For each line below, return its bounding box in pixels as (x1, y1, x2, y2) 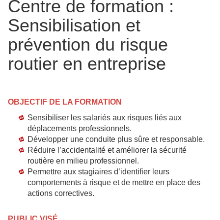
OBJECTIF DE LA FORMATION (8, 98, 122, 106)
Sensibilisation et (8, 15, 140, 35)
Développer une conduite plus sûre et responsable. (27, 135, 205, 143)
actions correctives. (27, 189, 94, 197)
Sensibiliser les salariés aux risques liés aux (27, 113, 182, 122)
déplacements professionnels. (27, 124, 132, 133)
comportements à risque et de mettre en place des (27, 178, 200, 187)
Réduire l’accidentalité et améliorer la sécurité (27, 146, 187, 154)
